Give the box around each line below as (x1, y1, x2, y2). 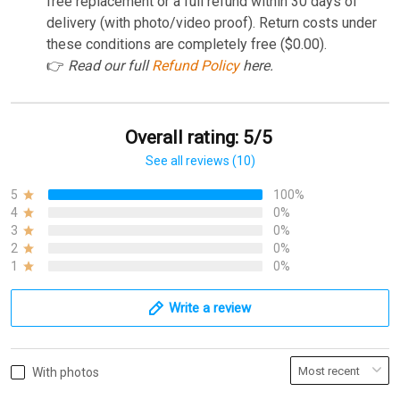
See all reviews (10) (145, 154, 255, 169)
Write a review (169, 300, 251, 317)
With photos (32, 365, 99, 380)
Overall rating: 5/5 (124, 127, 272, 149)
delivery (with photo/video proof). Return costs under (46, 14, 377, 32)
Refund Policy (152, 57, 239, 75)
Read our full (68, 57, 152, 75)
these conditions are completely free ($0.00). (46, 36, 327, 54)
